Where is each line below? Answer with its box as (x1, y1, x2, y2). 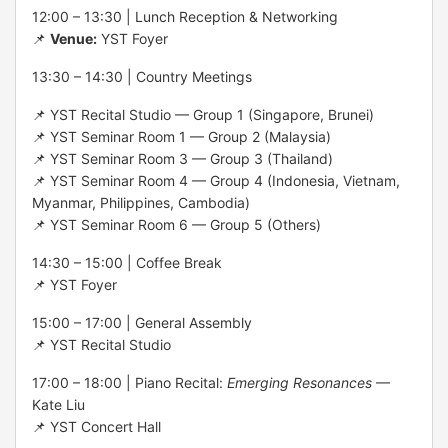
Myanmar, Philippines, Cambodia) (32, 193, 250, 211)
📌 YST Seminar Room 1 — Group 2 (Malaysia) (32, 127, 331, 145)
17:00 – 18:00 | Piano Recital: (32, 373, 227, 391)
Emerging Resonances (227, 373, 372, 391)
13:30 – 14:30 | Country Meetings (32, 67, 252, 85)
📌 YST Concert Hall (32, 417, 161, 435)
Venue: (50, 29, 97, 47)
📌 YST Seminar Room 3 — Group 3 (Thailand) (32, 149, 333, 167)
